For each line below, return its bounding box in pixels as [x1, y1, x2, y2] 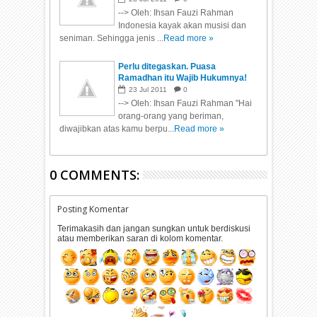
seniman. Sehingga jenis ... [59, 33, 164, 44]
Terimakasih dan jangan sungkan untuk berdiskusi [57, 224, 251, 234]
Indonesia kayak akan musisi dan [118, 21, 247, 31]
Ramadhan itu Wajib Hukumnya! [118, 73, 248, 83]
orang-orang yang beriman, [118, 111, 224, 122]
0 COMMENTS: [50, 166, 140, 184]
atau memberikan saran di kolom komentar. [57, 234, 224, 244]
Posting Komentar [57, 203, 129, 216]
